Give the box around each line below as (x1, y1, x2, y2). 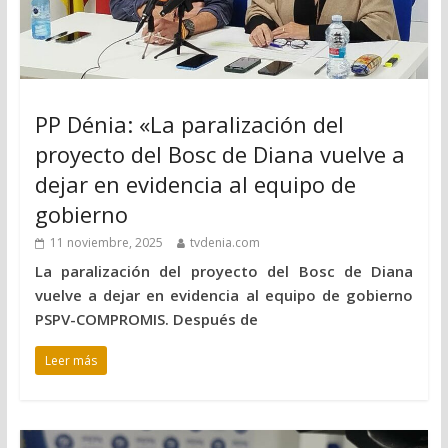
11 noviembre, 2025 (49, 233, 163, 251)
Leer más (44, 351, 97, 369)
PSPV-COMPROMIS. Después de (34, 308, 258, 329)
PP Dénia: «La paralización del (34, 108, 344, 139)
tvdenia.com (189, 233, 260, 251)
